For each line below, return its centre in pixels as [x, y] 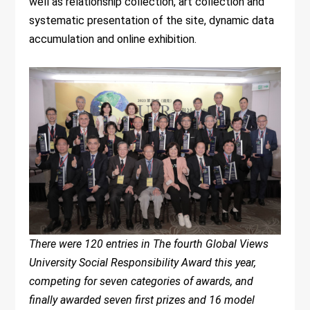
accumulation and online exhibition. [115, 39]
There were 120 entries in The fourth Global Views [149, 244]
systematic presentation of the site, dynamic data [152, 20]
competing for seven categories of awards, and [142, 281]
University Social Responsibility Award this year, [143, 262]
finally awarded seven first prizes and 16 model [142, 300]
